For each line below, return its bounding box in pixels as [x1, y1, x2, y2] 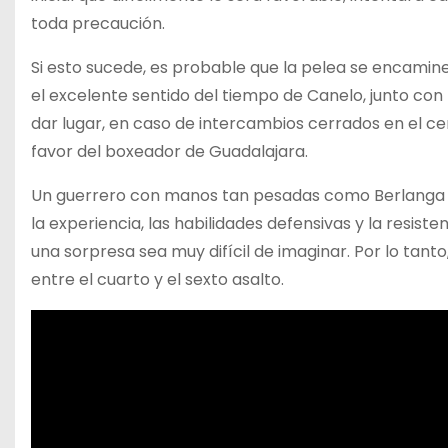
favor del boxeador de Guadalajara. [31, 140, 308, 163]
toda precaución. [31, 12, 165, 35]
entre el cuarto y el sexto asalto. [31, 268, 284, 291]
